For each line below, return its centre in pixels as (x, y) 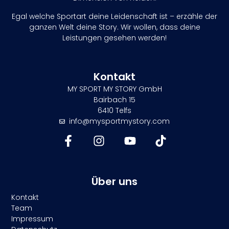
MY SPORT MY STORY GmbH (114, 89)
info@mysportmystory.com (119, 121)
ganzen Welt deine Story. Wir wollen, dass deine (114, 27)
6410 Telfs (114, 111)
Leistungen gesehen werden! (114, 38)
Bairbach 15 (114, 100)
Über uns (114, 181)
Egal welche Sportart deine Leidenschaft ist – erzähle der (114, 16)
